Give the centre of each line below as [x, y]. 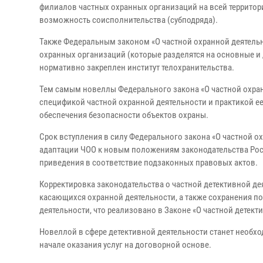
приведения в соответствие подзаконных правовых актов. [149, 163]
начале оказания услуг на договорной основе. [125, 245]
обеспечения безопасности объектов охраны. [124, 115]
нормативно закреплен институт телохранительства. [137, 68]
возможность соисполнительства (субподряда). [129, 20]
